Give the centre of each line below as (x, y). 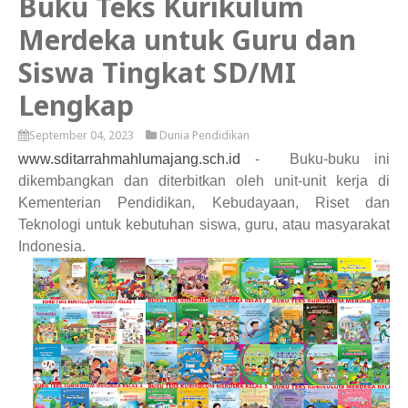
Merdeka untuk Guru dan (187, 40)
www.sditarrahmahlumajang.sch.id (129, 159)
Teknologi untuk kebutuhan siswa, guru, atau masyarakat (204, 225)
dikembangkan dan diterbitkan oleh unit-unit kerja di (204, 181)
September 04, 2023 (82, 136)
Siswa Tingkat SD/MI (157, 73)
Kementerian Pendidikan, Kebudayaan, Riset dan (204, 203)
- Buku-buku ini (315, 159)
